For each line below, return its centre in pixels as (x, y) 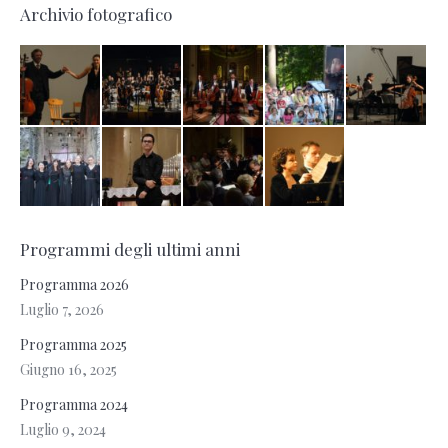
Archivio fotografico (96, 14)
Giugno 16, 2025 (68, 370)
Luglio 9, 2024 (63, 430)
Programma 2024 (74, 405)
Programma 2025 (73, 345)
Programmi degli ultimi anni (130, 249)
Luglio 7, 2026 (62, 310)
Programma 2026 (74, 285)
